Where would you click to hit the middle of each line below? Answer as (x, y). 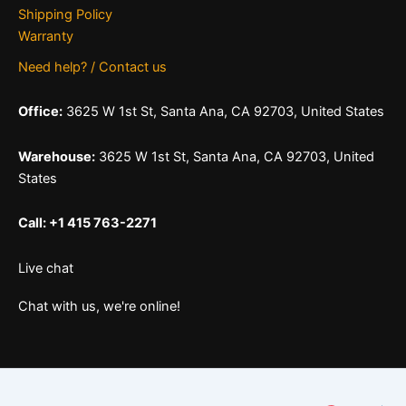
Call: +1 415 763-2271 (87, 223)
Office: (40, 112)
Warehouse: (57, 156)
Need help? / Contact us (92, 67)
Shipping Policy (65, 14)
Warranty (46, 36)
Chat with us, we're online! (99, 307)
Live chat (46, 268)
